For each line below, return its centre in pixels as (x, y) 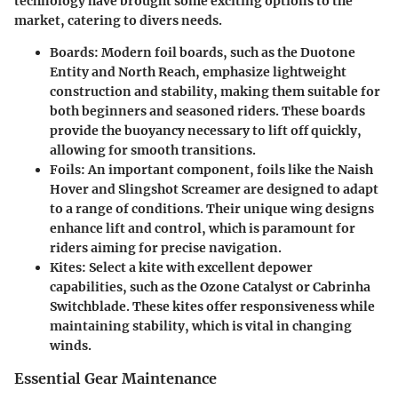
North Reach (157, 72)
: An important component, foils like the (209, 170)
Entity (69, 72)
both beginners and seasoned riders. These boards (207, 111)
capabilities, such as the (125, 287)
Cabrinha (342, 287)
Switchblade (88, 307)
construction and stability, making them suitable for (215, 92)
